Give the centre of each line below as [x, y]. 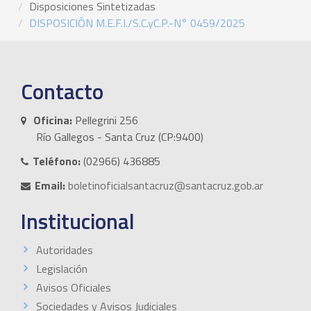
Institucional [78, 221]
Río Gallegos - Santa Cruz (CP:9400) [120, 136]
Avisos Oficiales [74, 287]
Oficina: [53, 120]
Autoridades [65, 250]
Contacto [62, 91]
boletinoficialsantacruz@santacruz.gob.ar [166, 185]
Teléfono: [57, 161]
